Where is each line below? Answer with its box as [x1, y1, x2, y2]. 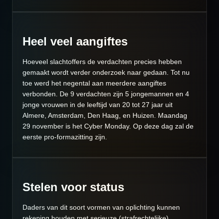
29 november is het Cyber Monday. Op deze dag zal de [22, 122, 194, 131]
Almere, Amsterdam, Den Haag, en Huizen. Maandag [22, 111, 187, 120]
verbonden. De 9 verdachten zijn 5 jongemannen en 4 [22, 90, 189, 98]
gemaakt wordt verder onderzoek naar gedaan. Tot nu [22, 68, 190, 77]
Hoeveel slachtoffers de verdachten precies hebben [22, 58, 182, 66]
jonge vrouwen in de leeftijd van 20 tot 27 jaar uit [22, 101, 173, 109]
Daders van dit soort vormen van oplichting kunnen [22, 203, 180, 212]
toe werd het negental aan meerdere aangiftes [22, 79, 166, 88]
